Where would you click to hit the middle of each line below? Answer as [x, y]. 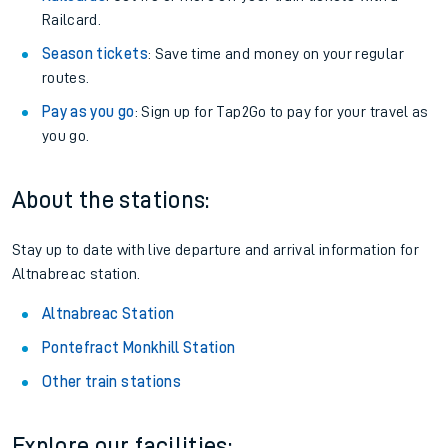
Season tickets [95, 54]
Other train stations [111, 382]
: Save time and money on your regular [275, 54]
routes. [66, 78]
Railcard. [72, 20]
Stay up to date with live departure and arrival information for [216, 250]
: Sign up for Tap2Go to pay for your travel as [281, 112]
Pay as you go [88, 112]
